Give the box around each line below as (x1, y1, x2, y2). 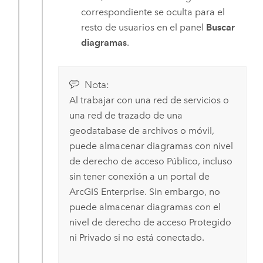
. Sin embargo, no (144, 186, 220, 198)
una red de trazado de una (69, 110, 183, 122)
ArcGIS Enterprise (69, 186, 144, 198)
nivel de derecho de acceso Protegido (69, 217, 231, 228)
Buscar (206, 22, 235, 33)
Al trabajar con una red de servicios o (69, 95, 229, 106)
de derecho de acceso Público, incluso (69, 156, 232, 167)
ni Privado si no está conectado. (69, 232, 204, 244)
